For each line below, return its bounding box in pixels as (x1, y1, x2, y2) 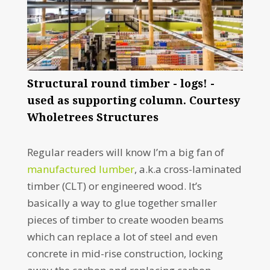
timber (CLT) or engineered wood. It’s (27, 179, 202, 193)
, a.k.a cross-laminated (134, 162, 242, 177)
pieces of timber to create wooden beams (27, 213, 224, 227)
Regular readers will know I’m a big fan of (27, 145, 224, 160)
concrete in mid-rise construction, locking (27, 246, 223, 261)
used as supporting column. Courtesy (27, 94, 240, 107)
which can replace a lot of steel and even (27, 230, 218, 244)
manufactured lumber (27, 162, 134, 177)
